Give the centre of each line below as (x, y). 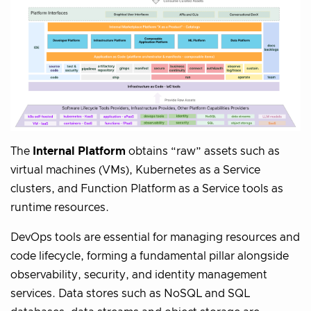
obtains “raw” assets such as (203, 151)
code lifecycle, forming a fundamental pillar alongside (150, 256)
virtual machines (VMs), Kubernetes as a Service (135, 170)
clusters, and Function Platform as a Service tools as (147, 188)
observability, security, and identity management (139, 275)
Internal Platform (79, 151)
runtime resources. (60, 207)
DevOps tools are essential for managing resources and (155, 237)
